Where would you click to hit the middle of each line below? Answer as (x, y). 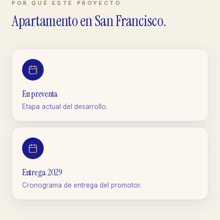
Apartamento (45, 21)
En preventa (40, 94)
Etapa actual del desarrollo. (65, 106)
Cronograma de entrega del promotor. (82, 185)
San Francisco (129, 21)
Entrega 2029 (42, 172)
